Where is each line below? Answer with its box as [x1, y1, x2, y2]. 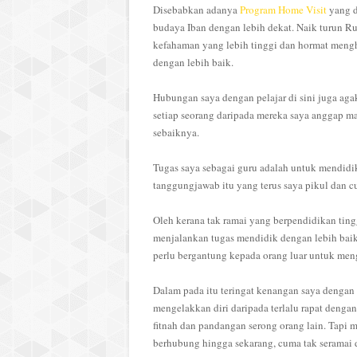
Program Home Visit [240, 2, 327, 17]
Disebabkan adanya [153, 2, 240, 17]
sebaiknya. [153, 125, 202, 139]
